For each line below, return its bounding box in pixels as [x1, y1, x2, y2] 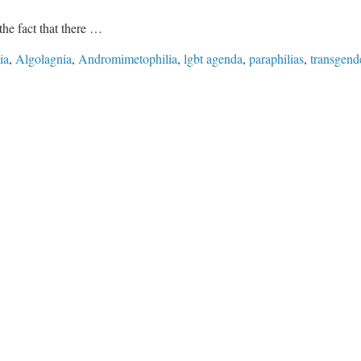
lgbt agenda [184, 49, 243, 67]
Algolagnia [15, 49, 72, 67]
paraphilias [249, 49, 304, 67]
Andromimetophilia [78, 49, 177, 67]
